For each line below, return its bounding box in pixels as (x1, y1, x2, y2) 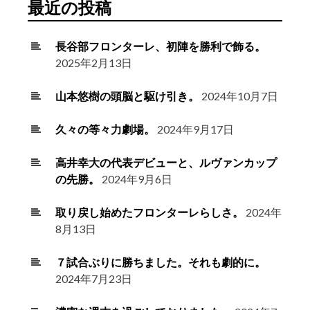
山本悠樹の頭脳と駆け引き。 (55, 89, 199, 103)
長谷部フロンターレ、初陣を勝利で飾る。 (55, 39, 266, 53)
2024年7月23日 (55, 272, 132, 286)
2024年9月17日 (157, 122, 234, 136)
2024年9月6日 (102, 172, 172, 186)
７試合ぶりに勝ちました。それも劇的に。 (55, 255, 266, 269)
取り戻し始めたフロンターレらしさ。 (55, 206, 244, 219)
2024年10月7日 (201, 89, 278, 103)
